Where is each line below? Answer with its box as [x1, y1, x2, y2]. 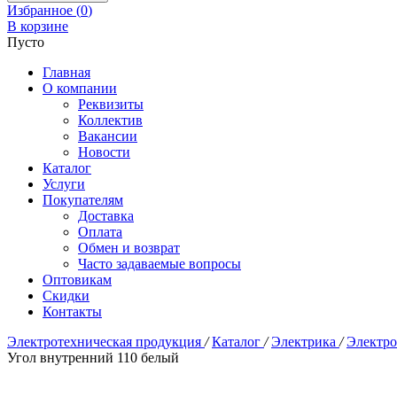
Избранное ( [7, 3, 81, 18]
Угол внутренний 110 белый [7, 350, 179, 365]
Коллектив [78, 113, 143, 128]
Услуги [43, 176, 85, 191]
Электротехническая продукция [7, 334, 205, 349]
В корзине [7, 19, 68, 34]
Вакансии [78, 128, 137, 144]
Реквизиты [78, 97, 144, 112]
